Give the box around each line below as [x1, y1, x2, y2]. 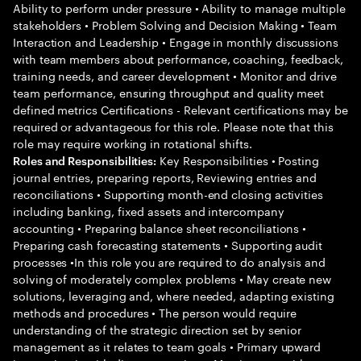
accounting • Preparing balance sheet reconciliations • [13, 218, 307, 236]
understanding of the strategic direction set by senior [13, 320, 302, 338]
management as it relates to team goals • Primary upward [13, 337, 322, 355]
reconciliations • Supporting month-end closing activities [13, 185, 324, 202]
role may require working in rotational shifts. [13, 134, 252, 151]
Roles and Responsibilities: [13, 152, 157, 168]
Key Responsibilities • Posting [156, 151, 319, 168]
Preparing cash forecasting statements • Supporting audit [13, 235, 323, 253]
